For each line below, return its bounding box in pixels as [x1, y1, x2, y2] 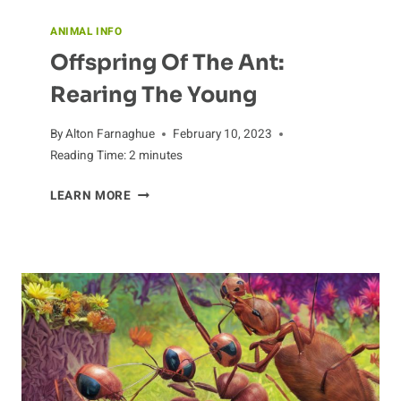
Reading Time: [50, 146, 126, 165]
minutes [139, 146, 183, 165]
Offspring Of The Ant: [50, 49, 285, 77]
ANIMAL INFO [50, 24, 123, 40]
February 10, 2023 [173, 124, 273, 143]
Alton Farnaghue [65, 124, 156, 143]
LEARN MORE [50, 186, 132, 205]
